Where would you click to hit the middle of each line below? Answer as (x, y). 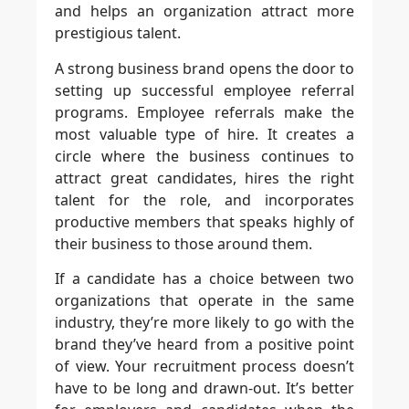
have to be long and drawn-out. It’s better (204, 388)
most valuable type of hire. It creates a (204, 134)
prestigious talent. (118, 33)
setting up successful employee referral (204, 90)
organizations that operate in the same (204, 300)
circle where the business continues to (204, 156)
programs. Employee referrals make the (204, 112)
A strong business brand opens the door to (204, 68)
